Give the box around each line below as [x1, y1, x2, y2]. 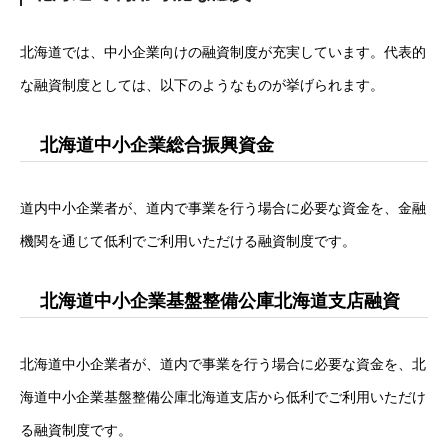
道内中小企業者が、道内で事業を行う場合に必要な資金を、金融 [20, 200, 426, 216]
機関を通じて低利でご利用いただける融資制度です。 [20, 233, 356, 249]
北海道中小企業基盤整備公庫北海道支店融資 [40, 291, 400, 311]
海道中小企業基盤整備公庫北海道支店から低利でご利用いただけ [20, 389, 426, 405]
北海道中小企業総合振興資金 [40, 135, 274, 155]
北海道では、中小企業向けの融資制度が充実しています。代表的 [20, 44, 426, 60]
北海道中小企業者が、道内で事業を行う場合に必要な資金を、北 [20, 356, 426, 372]
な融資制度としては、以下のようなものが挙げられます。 [20, 77, 384, 93]
